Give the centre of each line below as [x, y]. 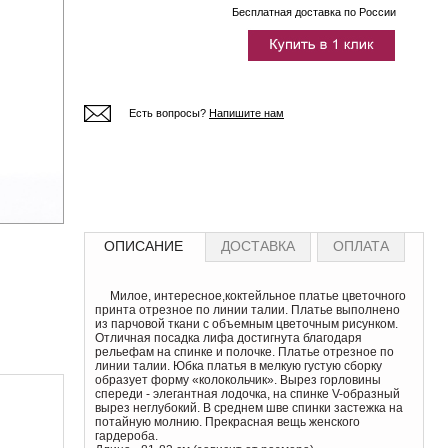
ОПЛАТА [361, 246]
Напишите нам [246, 113]
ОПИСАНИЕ [143, 246]
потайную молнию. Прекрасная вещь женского [229, 422]
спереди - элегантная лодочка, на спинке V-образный [247, 394]
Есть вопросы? [169, 113]
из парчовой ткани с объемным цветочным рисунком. [246, 324]
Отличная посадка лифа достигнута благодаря [228, 338]
